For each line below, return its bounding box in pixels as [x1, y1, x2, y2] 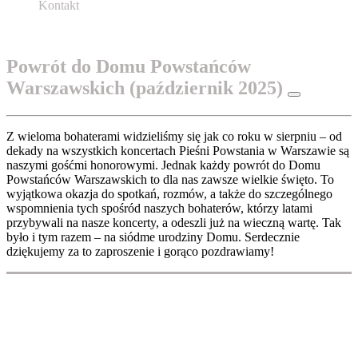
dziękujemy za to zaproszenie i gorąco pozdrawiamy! [6, 244, 274, 258]
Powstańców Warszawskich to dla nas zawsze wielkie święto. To [6, 172, 334, 186]
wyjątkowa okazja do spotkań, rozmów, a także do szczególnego [6, 186, 332, 201]
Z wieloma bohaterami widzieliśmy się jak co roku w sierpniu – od [6, 129, 342, 143]
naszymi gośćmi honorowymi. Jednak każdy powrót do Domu [6, 157, 320, 172]
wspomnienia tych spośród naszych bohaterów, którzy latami [6, 201, 312, 215]
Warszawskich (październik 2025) [6, 77, 288, 98]
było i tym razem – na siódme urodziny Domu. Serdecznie [6, 229, 300, 244]
